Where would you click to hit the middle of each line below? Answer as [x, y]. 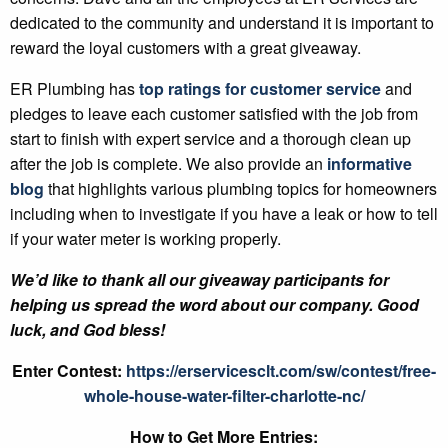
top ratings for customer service [260, 89]
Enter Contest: [69, 371]
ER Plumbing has [74, 89]
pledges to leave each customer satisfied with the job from [214, 114]
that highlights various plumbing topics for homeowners [240, 189]
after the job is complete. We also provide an [168, 164]
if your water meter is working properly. [145, 239]
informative [369, 164]
